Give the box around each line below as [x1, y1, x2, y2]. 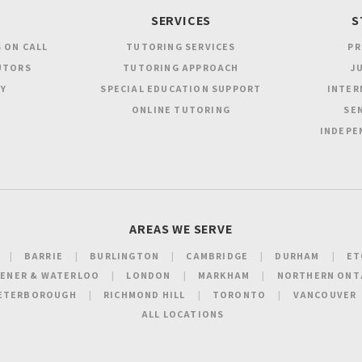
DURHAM [275, 250, 320, 263]
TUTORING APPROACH [123, 61, 239, 74]
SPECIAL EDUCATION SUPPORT [100, 82, 262, 95]
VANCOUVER [293, 288, 357, 301]
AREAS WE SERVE [129, 221, 233, 238]
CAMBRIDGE [186, 250, 249, 263]
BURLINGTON [90, 250, 160, 263]
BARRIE [23, 250, 63, 263]
